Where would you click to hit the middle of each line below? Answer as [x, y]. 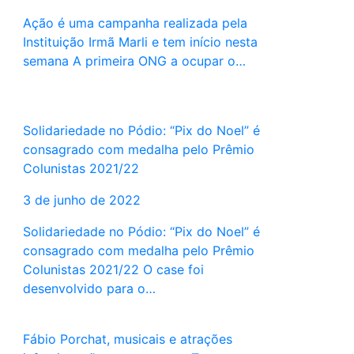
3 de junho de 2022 [81, 200]
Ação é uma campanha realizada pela [135, 23]
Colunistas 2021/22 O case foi [113, 270]
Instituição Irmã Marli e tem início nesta [140, 42]
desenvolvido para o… [89, 289]
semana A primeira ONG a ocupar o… [134, 61]
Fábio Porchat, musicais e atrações [127, 339]
